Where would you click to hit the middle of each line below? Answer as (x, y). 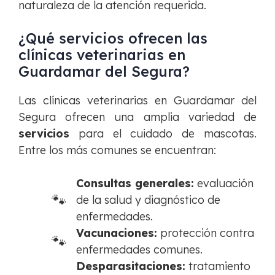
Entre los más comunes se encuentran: (117, 150)
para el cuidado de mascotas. (163, 134)
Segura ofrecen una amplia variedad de (137, 117)
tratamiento (218, 266)
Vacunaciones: (117, 233)
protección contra (206, 233)
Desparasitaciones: (131, 266)
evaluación (224, 184)
